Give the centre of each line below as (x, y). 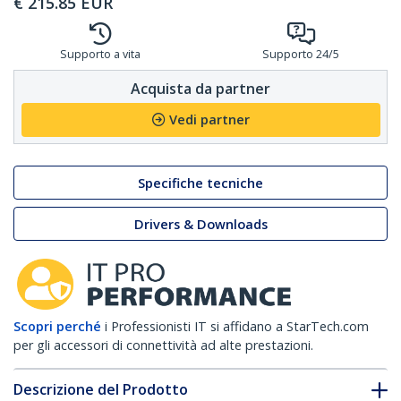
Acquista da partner (200, 88)
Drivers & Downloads (200, 224)
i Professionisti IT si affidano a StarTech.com (237, 327)
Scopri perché (57, 327)
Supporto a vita (100, 55)
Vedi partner (209, 120)
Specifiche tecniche (200, 183)
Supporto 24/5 (301, 55)
